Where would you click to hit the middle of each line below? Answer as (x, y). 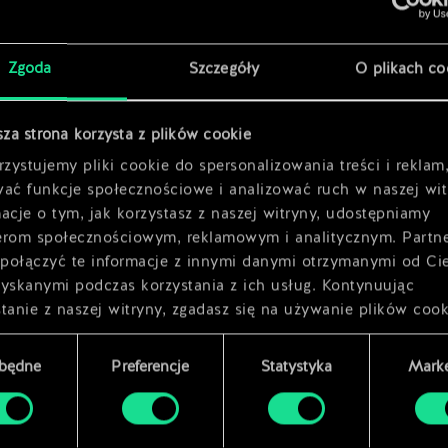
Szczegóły (224, 70)
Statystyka (296, 368)
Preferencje (150, 368)
